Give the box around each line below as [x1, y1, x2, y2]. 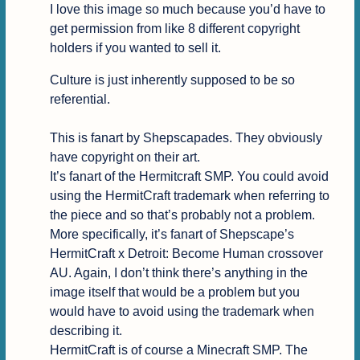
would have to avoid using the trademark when [49, 305, 314, 319]
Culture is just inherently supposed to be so [49, 73, 295, 88]
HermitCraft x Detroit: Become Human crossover [49, 247, 323, 261]
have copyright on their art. [49, 150, 200, 165]
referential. [49, 92, 110, 107]
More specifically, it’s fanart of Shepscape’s [49, 227, 294, 242]
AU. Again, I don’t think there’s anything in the [49, 266, 308, 280]
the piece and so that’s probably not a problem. [49, 208, 315, 223]
